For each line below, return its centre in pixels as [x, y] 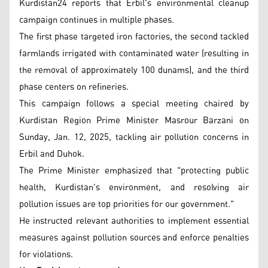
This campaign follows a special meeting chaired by [134, 104]
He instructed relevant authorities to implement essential [134, 221]
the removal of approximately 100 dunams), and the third [134, 70]
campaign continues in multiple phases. [97, 20]
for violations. [46, 255]
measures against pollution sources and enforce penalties [134, 238]
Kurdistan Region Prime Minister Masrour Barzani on [134, 121]
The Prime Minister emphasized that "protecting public [134, 171]
